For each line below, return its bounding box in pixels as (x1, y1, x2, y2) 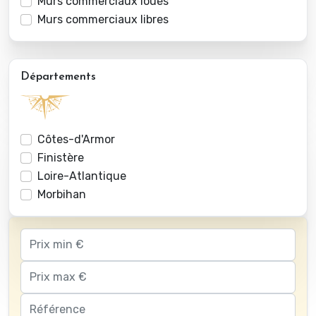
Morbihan (37, 188, 86, 202)
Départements (20, 71, 96, 83)
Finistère (37, 151, 84, 165)
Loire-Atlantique (37, 169, 126, 183)
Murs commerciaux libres (37, 13, 169, 27)
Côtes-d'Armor (37, 133, 115, 147)
